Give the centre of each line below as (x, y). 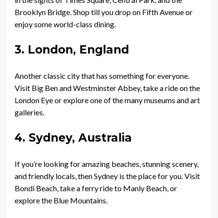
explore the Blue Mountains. (61, 200)
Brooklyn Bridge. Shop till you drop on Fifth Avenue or (104, 12)
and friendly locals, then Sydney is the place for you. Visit (107, 176)
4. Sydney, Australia (75, 138)
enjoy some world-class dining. (65, 24)
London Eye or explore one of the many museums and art (107, 100)
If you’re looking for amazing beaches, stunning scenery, (107, 164)
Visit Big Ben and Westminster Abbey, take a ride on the (107, 88)
